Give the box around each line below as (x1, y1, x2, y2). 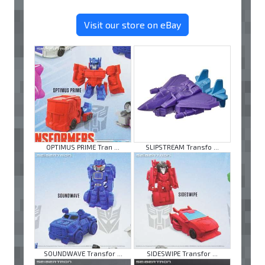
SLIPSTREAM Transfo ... (146, 143, 219, 151)
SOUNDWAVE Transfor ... (43, 249, 122, 257)
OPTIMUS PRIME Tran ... (46, 143, 119, 151)
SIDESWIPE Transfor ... (147, 249, 218, 257)
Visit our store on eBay (84, 18, 181, 30)
